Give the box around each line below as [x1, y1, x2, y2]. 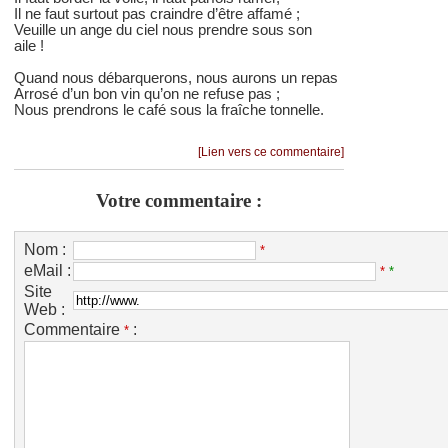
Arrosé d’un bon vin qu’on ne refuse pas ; [14, 85, 280, 102]
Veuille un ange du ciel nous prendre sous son [14, 21, 312, 38]
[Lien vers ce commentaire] [198, 144, 344, 159]
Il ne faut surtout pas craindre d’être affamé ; [14, 5, 300, 22]
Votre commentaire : [96, 189, 262, 211]
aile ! [14, 37, 44, 54]
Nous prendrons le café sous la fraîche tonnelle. [14, 101, 324, 118]
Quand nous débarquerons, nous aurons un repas [14, 69, 338, 86]
